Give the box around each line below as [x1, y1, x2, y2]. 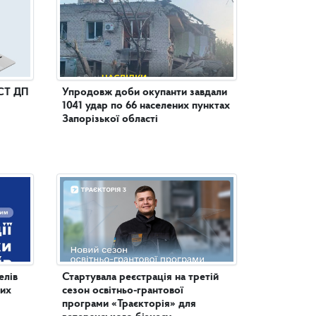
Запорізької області [62, 113, 158, 125]
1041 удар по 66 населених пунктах [62, 99, 230, 111]
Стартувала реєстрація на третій [62, 271, 219, 283]
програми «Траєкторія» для [62, 298, 196, 310]
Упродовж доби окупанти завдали [62, 86, 227, 98]
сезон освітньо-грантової [62, 284, 183, 296]
